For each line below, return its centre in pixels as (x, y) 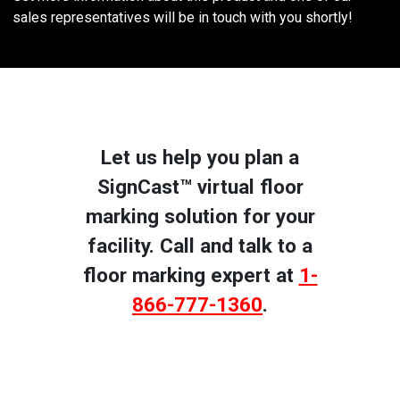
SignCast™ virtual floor (200, 187)
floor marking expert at (191, 275)
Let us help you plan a (200, 157)
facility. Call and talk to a (200, 246)
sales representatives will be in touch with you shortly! (183, 17)
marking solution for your (200, 216)
